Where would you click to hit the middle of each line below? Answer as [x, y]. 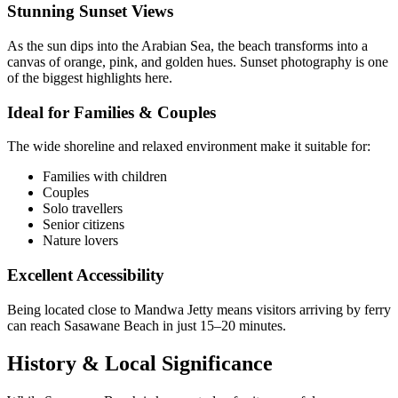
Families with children [105, 177]
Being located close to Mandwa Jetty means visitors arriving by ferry [199, 309]
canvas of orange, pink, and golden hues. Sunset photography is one [198, 61]
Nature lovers [80, 241]
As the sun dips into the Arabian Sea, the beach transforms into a [187, 45]
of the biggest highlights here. [90, 77]
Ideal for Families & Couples [111, 112]
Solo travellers [83, 209]
